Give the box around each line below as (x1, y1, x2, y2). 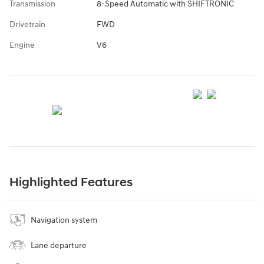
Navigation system (31, 215, 97, 226)
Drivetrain (9, 19, 45, 30)
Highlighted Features (9, 175, 133, 191)
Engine (9, 40, 35, 51)
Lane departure (31, 240, 87, 251)
